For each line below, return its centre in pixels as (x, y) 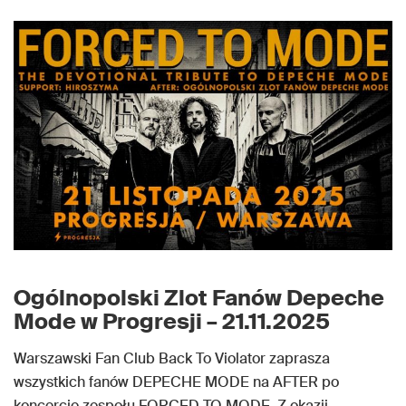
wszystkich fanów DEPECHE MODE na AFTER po (176, 382)
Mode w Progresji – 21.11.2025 (172, 321)
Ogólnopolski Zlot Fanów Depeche (199, 297)
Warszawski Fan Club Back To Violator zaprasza (172, 358)
